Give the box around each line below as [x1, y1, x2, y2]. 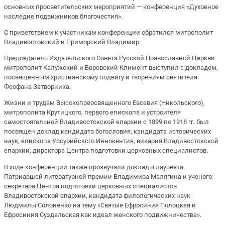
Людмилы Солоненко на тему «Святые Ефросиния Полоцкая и [4, 201, 196, 209]
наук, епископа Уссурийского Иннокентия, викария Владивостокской [4, 137, 218, 145]
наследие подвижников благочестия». [4, 12, 123, 20]
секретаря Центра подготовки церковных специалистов [4, 182, 177, 190]
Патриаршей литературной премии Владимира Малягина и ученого [4, 172, 212, 180]
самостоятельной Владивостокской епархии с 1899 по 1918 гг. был [4, 118, 209, 126]
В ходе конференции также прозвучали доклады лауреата [4, 163, 183, 171]
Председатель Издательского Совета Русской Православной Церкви [4, 54, 215, 62]
